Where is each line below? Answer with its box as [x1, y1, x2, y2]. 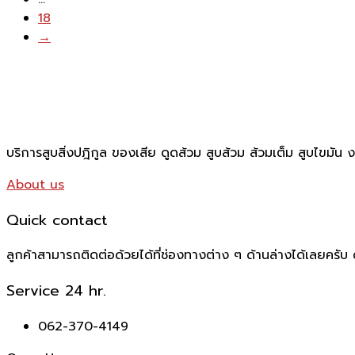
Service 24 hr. [6, 279, 106, 302]
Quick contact [6, 208, 108, 231]
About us [6, 174, 64, 194]
